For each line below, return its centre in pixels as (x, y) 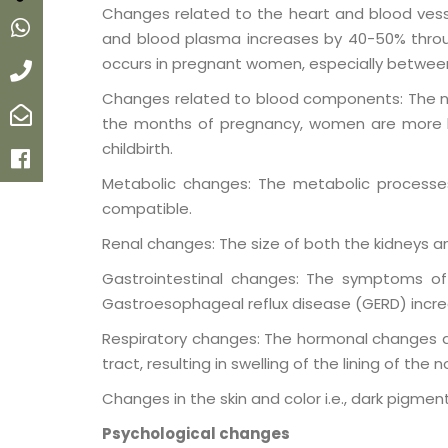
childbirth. (137, 149)
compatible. (147, 209)
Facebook (87, 159)
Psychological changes (196, 434)
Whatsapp (91, 28)
